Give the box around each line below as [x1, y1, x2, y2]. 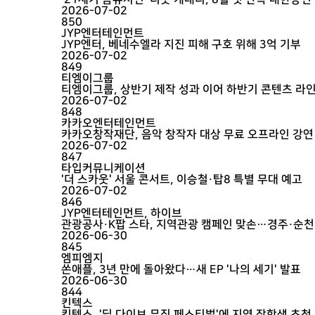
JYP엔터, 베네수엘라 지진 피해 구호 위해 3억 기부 [61, 38, 301, 51]
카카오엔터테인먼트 [61, 117, 156, 129]
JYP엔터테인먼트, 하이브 [61, 207, 182, 219]
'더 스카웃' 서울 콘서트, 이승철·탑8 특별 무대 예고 [61, 173, 302, 186]
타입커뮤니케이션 [61, 162, 146, 174]
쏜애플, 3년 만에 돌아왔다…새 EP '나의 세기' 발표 [61, 263, 301, 276]
